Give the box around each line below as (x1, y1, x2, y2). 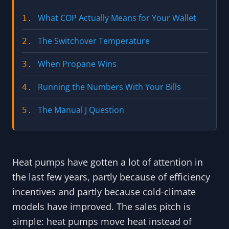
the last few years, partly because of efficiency (12, 170, 210, 183)
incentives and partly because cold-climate (12, 185, 196, 198)
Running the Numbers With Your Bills (37, 81, 181, 93)
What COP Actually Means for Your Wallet (37, 12, 196, 24)
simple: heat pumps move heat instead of (12, 215, 192, 227)
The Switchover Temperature (37, 35, 150, 47)
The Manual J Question (37, 104, 124, 116)
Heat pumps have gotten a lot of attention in (12, 155, 203, 168)
